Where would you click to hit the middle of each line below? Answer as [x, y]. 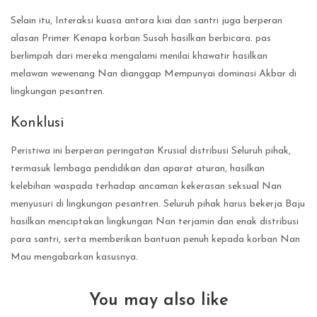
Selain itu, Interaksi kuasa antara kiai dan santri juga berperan [146, 21]
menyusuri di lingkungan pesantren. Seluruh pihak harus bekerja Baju [158, 204]
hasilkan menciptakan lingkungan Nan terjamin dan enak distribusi [155, 222]
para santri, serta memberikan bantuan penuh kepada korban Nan [155, 240]
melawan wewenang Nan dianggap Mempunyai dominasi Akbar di [154, 74]
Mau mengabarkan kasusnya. [74, 258]
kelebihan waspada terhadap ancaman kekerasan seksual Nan [146, 187]
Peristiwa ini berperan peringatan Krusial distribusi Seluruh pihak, [151, 151]
